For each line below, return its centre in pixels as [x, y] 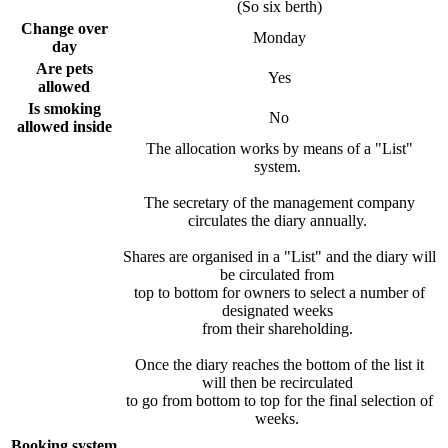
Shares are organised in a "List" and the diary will [279, 256]
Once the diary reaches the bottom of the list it [279, 364]
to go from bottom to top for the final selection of [279, 400]
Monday [279, 37]
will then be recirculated [279, 382]
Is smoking [64, 108]
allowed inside [64, 126]
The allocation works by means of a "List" [279, 148]
